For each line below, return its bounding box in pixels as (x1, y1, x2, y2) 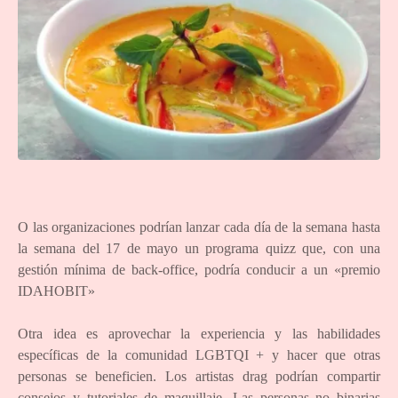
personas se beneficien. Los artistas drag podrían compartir (18, 369, 380, 385)
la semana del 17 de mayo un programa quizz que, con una (18, 241, 380, 257)
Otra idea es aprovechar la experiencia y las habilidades (18, 326, 380, 342)
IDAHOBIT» (18, 283, 95, 299)
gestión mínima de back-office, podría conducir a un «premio (18, 262, 380, 278)
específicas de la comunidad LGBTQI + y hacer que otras (18, 347, 380, 363)
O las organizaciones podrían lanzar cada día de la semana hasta (18, 219, 380, 235)
